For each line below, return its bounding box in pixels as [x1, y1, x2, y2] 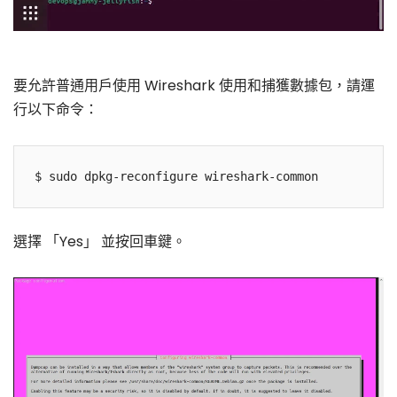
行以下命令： [13, 98, 98, 120]
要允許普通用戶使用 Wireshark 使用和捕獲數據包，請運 [13, 74, 375, 96]
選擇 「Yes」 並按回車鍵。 [13, 230, 186, 252]
